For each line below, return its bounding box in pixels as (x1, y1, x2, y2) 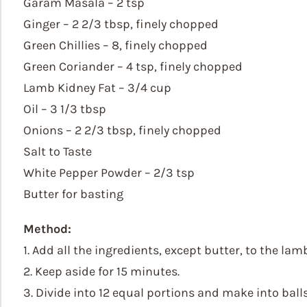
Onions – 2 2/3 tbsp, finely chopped (23, 123, 221, 138)
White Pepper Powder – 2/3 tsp (23, 165, 195, 180)
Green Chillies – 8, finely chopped (23, 38, 208, 53)
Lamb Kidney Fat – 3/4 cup (23, 80, 171, 95)
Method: (23, 221, 71, 236)
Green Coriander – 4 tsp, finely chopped (23, 59, 243, 74)
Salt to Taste (23, 144, 92, 159)
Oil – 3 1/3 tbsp (23, 101, 106, 116)
